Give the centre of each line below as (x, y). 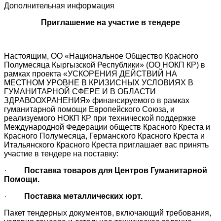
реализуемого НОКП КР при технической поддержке (100, 118)
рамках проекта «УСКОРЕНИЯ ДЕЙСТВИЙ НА (91, 74)
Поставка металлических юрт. (83, 196)
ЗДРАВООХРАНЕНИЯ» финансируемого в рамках (97, 100)
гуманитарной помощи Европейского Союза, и (89, 109)
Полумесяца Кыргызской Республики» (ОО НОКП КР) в (105, 65)
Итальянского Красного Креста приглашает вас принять (106, 145)
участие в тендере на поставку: (61, 153)
